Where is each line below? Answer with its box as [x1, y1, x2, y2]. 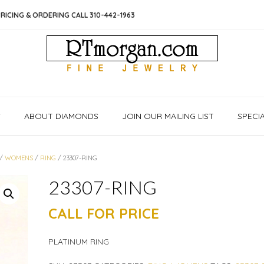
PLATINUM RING [48, 236, 109, 247]
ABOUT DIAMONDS [24, 111, 98, 121]
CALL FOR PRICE [48, 204, 159, 222]
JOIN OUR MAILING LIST [122, 111, 214, 121]
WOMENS [4, 154, 33, 162]
